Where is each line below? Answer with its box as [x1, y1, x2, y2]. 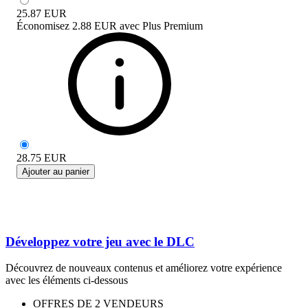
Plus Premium [142, 19, 203, 32]
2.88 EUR [72, 19, 117, 32]
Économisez [16, 19, 69, 32]
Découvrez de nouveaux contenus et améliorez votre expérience [5, 262, 282, 274]
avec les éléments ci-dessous [5, 274, 128, 287]
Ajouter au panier [22, 166, 89, 177]
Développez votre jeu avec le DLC [5, 234, 195, 249]
